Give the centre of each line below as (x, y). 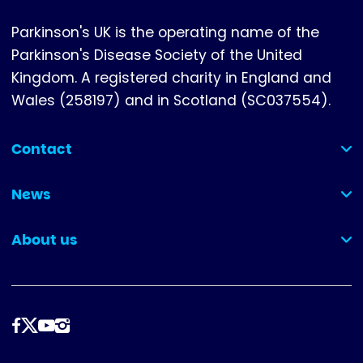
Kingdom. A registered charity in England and (171, 78)
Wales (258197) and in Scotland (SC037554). (171, 101)
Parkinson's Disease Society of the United (157, 56)
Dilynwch (46, 326)
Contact (42, 149)
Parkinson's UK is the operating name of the (165, 33)
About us (44, 239)
